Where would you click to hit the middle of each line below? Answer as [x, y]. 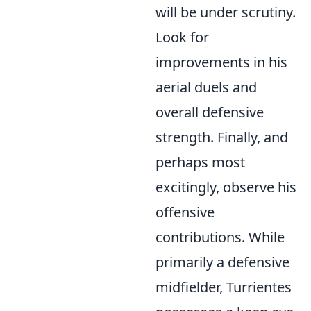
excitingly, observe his [226, 187]
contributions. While [220, 237]
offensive [185, 212]
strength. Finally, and [222, 137]
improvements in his [221, 62]
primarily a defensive [222, 262]
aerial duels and [206, 87]
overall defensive [210, 112]
